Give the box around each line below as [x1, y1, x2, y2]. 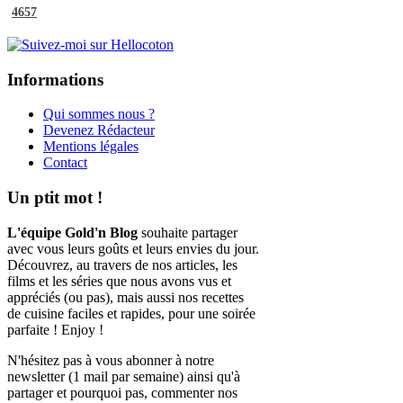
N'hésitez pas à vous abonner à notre [7, 352, 214, 368]
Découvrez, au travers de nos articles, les [7, 256, 237, 273]
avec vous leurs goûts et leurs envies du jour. [7, 240, 259, 256]
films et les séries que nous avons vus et [7, 273, 231, 289]
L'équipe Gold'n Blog [7, 224, 138, 240]
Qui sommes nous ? [43, 106, 155, 122]
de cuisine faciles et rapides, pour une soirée [7, 305, 255, 321]
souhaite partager [138, 224, 237, 240]
